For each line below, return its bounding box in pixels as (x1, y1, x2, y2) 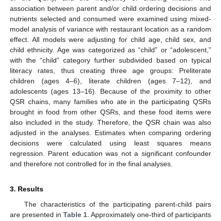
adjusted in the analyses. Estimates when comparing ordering (10, 128, 211, 137)
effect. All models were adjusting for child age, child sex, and (10, 35, 211, 43)
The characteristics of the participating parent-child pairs (24, 200, 211, 208)
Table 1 (63, 210, 87, 219)
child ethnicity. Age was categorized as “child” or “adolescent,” (10, 45, 211, 54)
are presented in (10, 210, 63, 219)
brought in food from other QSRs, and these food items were (10, 108, 211, 116)
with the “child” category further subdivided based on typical (10, 56, 211, 64)
